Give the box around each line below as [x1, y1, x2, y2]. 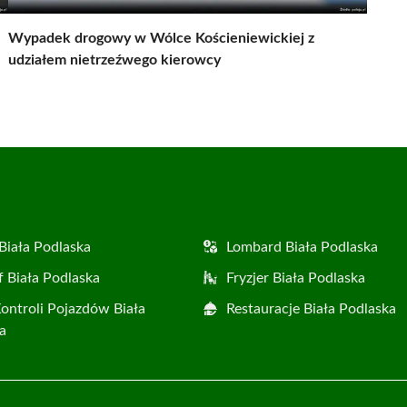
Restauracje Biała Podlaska [226, 302, 396, 317]
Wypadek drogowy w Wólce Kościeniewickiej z [8, 31, 314, 46]
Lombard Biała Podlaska [226, 240, 378, 255]
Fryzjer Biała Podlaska [226, 271, 365, 286]
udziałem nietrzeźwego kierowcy [8, 53, 221, 68]
